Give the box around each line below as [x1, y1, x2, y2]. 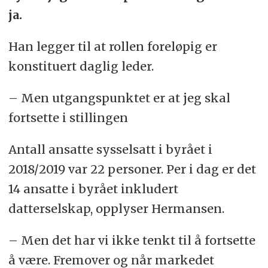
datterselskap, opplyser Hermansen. [8, 200, 224, 216]
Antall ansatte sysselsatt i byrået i [8, 141, 212, 157]
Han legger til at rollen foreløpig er [8, 38, 217, 54]
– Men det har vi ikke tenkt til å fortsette [8, 232, 255, 248]
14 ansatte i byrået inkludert [8, 181, 178, 196]
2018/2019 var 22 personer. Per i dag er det [8, 161, 256, 176]
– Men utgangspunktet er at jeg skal [8, 90, 230, 105]
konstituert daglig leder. [8, 58, 154, 74]
